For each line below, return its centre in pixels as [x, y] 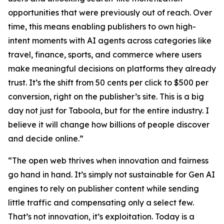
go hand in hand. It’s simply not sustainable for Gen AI [111, 174]
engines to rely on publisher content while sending [103, 188]
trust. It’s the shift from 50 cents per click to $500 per [108, 82]
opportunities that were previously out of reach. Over [110, 12]
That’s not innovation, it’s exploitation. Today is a [101, 216]
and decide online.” [46, 138]
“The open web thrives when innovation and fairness [108, 160]
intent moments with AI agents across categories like [110, 40]
